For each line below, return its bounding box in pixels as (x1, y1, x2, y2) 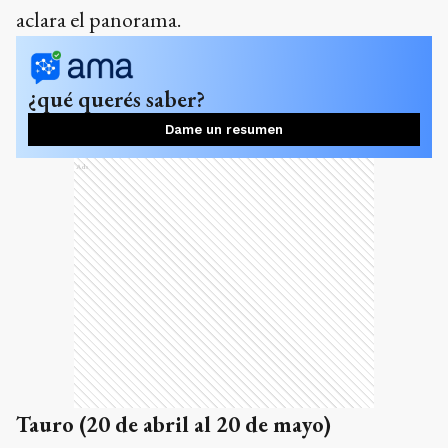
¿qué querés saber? (28, 84, 205, 114)
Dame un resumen (165, 122, 283, 137)
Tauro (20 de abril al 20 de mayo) (16, 410, 331, 439)
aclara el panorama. (16, 5, 181, 34)
